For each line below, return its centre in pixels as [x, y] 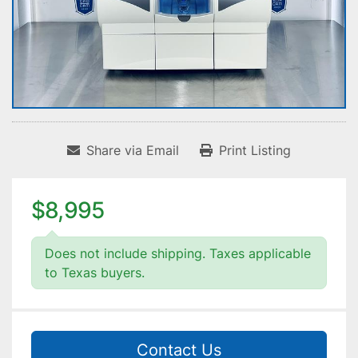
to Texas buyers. [95, 272]
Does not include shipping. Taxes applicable [178, 253]
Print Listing [255, 150]
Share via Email [133, 150]
